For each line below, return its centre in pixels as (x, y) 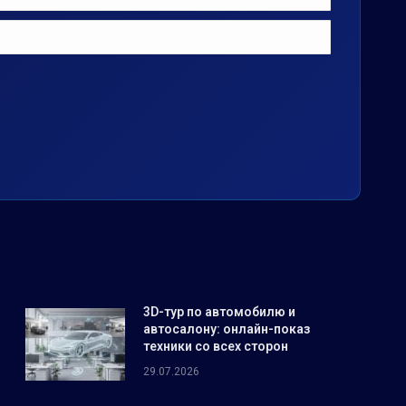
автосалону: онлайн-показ (227, 329)
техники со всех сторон (216, 346)
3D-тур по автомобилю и (220, 311)
